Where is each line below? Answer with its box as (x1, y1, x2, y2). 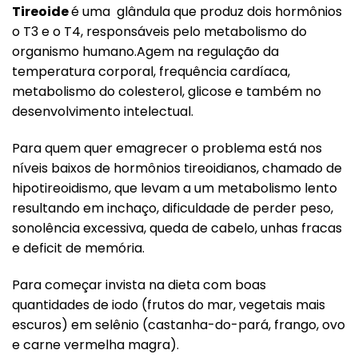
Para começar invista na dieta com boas (12, 275, 266, 294)
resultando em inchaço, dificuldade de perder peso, (12, 198, 333, 217)
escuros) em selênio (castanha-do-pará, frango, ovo (12, 315, 345, 334)
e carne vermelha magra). (12, 335, 179, 354)
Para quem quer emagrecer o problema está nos (12, 138, 322, 157)
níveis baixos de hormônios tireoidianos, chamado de (12, 158, 342, 177)
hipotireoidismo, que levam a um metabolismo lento (12, 178, 337, 197)
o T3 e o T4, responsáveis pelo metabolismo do (12, 22, 307, 41)
